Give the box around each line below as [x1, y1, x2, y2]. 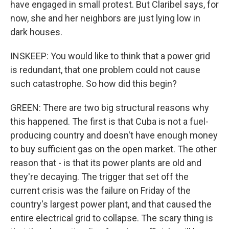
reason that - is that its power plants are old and [10, 157, 201, 168]
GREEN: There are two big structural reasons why [10, 102, 209, 113]
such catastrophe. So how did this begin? [10, 78, 177, 89]
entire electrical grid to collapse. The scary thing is [10, 213, 213, 223]
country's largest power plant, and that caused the [10, 199, 212, 210]
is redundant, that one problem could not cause [10, 64, 200, 75]
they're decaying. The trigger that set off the [10, 171, 189, 182]
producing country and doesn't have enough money [10, 130, 218, 141]
